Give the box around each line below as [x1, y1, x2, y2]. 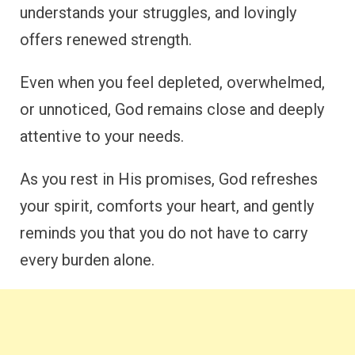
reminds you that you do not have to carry [20, 223, 307, 242]
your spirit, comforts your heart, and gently [20, 196, 314, 216]
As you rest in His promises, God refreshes [20, 169, 318, 189]
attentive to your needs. [20, 126, 184, 146]
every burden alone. [20, 250, 155, 269]
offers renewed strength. [20, 29, 192, 49]
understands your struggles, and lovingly [20, 2, 296, 22]
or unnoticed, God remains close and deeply [20, 99, 324, 119]
